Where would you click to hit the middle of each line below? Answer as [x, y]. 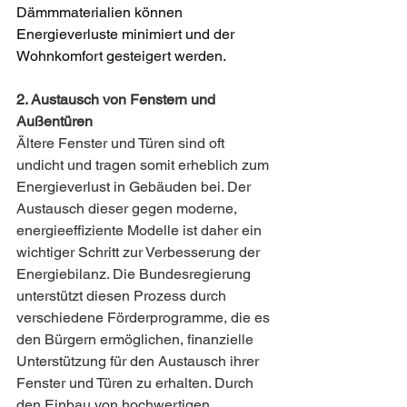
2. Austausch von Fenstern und [118, 100]
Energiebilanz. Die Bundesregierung [135, 274]
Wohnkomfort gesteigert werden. [121, 56]
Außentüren [55, 122]
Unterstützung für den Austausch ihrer [139, 362]
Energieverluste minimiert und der [127, 35]
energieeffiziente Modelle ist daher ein [141, 231]
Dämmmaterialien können [101, 13]
